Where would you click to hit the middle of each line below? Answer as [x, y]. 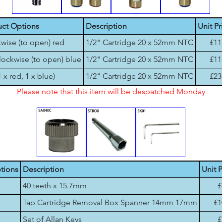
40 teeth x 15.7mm [55, 186]
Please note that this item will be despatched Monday [111, 91]
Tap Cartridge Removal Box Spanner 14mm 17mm [110, 202]
